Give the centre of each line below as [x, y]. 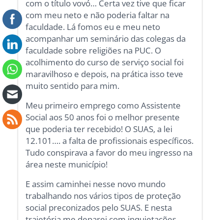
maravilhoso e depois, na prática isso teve [105, 74]
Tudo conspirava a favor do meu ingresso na [109, 152]
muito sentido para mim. [73, 85]
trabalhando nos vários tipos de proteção [103, 195]
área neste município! [67, 164]
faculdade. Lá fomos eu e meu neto [93, 27]
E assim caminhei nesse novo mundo [96, 184]
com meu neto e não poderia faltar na [98, 15]
